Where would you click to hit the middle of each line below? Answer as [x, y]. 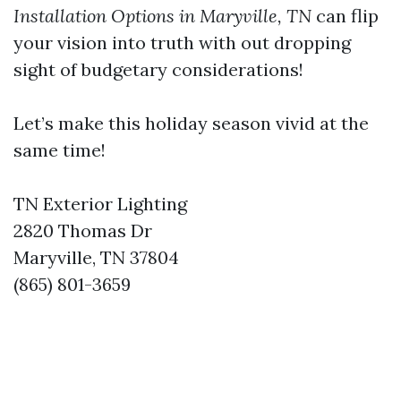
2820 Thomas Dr [83, 231]
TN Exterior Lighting [100, 204]
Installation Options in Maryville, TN [162, 16]
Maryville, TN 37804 [96, 258]
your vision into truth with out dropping [182, 43]
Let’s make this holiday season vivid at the [191, 124]
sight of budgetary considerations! [158, 70]
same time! [60, 150]
